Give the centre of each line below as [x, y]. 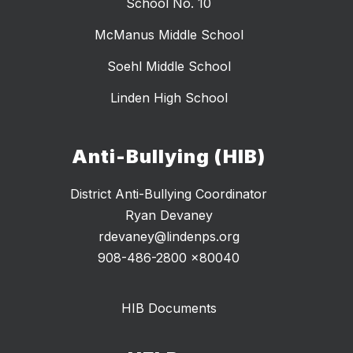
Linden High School [169, 98]
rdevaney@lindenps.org [169, 237]
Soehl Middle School [169, 67]
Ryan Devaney [169, 216]
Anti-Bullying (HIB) [169, 157]
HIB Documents [169, 308]
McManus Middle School [169, 35]
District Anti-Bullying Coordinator [169, 194]
